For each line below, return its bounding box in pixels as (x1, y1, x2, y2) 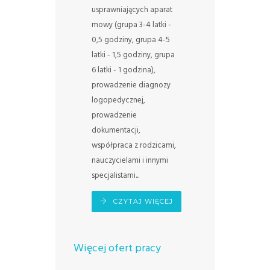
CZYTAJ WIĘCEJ (113, 196, 173, 206)
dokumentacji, (91, 124, 140, 137)
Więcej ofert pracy (73, 239, 161, 257)
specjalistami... (91, 169, 139, 182)
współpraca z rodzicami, (91, 139, 176, 152)
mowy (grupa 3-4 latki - (91, 18, 171, 31)
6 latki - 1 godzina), (91, 63, 155, 77)
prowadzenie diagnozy (91, 78, 171, 92)
